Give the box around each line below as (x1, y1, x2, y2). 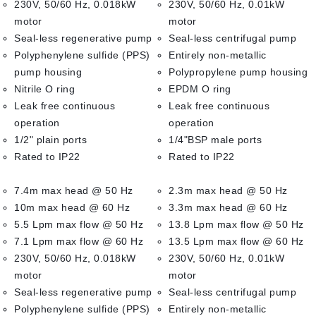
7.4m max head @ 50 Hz (14, 185, 133, 196)
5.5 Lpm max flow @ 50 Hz (14, 219, 143, 230)
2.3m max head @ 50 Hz (169, 185, 288, 196)
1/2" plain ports (14, 134, 87, 145)
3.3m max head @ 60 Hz (169, 202, 288, 213)
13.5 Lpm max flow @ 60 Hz (169, 236, 304, 247)
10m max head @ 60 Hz (14, 202, 130, 213)
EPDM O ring (169, 83, 231, 95)
